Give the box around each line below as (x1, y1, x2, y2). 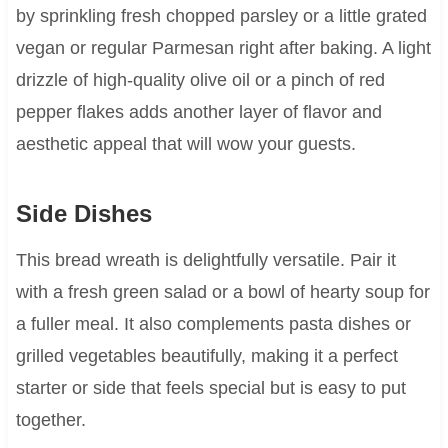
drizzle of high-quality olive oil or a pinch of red (15, 69, 385, 90)
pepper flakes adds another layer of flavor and (15, 101, 382, 122)
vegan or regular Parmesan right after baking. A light (15, 37, 431, 58)
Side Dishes (15, 199, 152, 227)
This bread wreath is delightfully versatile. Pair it (15, 249, 396, 270)
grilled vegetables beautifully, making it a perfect (15, 345, 398, 366)
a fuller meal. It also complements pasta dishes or (15, 313, 411, 334)
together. (15, 409, 86, 430)
